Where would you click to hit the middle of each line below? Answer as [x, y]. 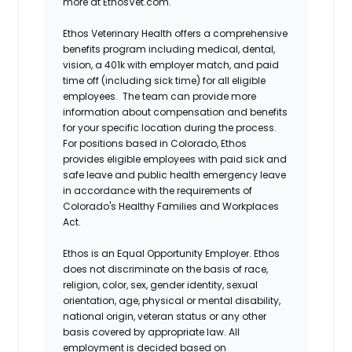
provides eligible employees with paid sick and [175, 159]
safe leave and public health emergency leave [175, 174]
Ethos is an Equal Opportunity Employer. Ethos [172, 253]
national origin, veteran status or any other [165, 316]
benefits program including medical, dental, [169, 49]
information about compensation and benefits [176, 112]
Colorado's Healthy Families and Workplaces [171, 206]
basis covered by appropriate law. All [152, 332]
